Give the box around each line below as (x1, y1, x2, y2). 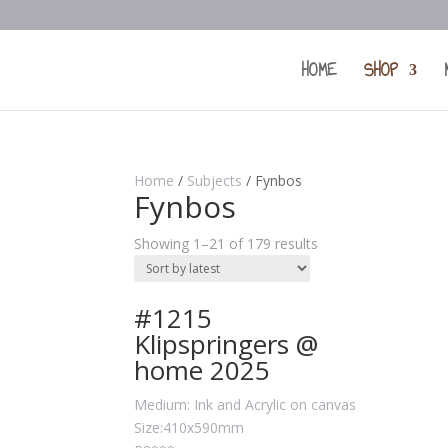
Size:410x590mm (134, 418, 245, 437)
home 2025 (134, 352, 271, 388)
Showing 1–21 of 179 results (134, 234, 319, 253)
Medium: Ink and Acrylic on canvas (134, 395, 357, 414)
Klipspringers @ (134, 326, 319, 362)
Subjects (187, 171, 243, 190)
